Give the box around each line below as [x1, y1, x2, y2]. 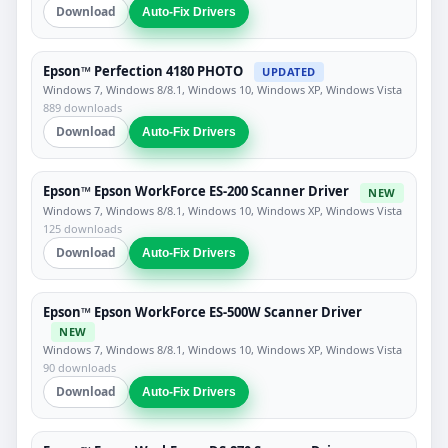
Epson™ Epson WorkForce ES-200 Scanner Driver [43, 182, 349, 201]
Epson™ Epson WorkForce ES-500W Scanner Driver [43, 302, 362, 321]
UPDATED [262, 64, 316, 80]
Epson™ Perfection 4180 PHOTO [43, 61, 243, 80]
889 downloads [43, 100, 122, 116]
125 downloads [43, 220, 122, 236]
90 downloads [43, 360, 116, 376]
